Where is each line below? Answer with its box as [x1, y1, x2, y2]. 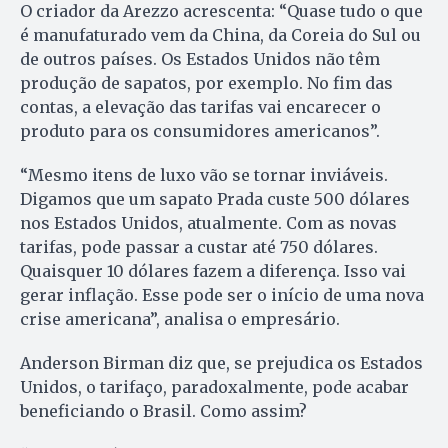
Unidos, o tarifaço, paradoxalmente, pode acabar [20, 377, 409, 398]
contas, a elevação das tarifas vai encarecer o [20, 97, 381, 118]
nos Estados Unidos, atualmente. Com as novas [20, 213, 397, 234]
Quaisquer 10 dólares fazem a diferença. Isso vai [20, 261, 406, 282]
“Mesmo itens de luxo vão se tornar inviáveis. [20, 165, 388, 186]
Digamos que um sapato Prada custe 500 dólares [20, 189, 410, 210]
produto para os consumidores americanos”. [20, 121, 380, 142]
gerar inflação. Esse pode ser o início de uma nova [20, 285, 424, 306]
